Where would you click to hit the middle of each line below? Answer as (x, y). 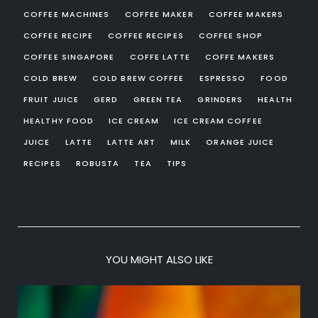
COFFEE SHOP (230, 36)
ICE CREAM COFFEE (218, 121)
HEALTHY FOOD (59, 121)
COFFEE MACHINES (67, 15)
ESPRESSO (223, 78)
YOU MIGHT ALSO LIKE (159, 259)
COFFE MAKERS (240, 57)
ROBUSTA (98, 164)
